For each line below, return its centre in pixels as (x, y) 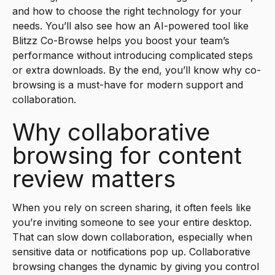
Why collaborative (111, 132)
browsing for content (127, 156)
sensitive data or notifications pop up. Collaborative (131, 252)
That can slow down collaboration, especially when (132, 237)
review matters (94, 179)
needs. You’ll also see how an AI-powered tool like (130, 25)
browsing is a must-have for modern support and (128, 84)
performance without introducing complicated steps (133, 55)
